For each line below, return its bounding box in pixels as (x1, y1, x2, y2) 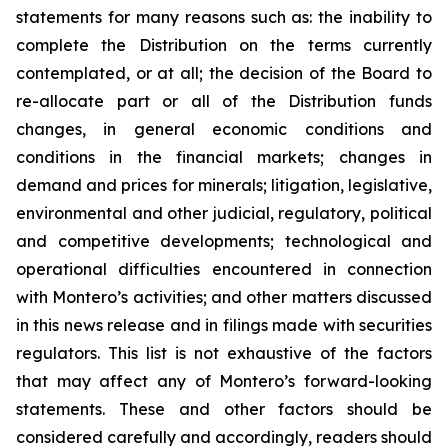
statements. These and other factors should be (16, 399, 432, 419)
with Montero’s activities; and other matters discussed (16, 287, 432, 307)
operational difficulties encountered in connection (16, 259, 432, 279)
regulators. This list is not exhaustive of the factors (16, 343, 432, 363)
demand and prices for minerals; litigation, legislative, (16, 175, 432, 195)
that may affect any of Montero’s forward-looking (16, 371, 432, 391)
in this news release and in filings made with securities (16, 315, 432, 335)
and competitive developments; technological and (16, 231, 432, 251)
